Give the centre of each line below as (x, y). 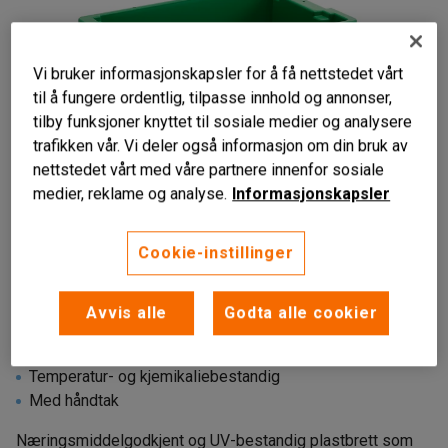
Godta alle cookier (301, 313)
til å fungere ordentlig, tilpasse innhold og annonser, (213, 98)
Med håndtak (74, 400)
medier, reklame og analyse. (130, 194)
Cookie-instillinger (216, 253)
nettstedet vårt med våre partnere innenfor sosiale (209, 170)
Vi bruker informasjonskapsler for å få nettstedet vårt (218, 74)
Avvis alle (127, 313)
